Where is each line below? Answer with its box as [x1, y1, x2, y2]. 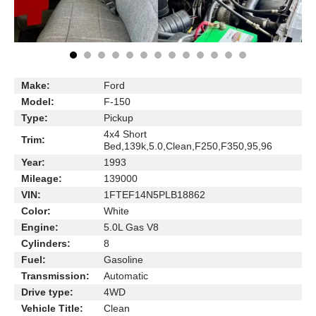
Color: [21, 205, 51, 217]
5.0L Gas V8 [104, 221, 159, 233]
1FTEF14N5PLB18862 [104, 189, 205, 200]
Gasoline [104, 254, 143, 265]
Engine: [21, 221, 59, 233]
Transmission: [21, 270, 90, 281]
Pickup [104, 112, 133, 123]
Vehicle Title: [21, 303, 83, 314]
